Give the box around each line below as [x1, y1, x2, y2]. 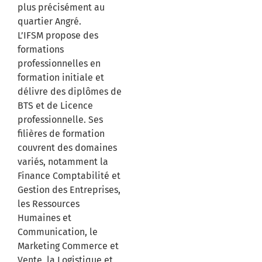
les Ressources [18, 198, 80, 209]
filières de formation [18, 128, 105, 139]
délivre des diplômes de [18, 86, 122, 97]
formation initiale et [18, 72, 104, 83]
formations [18, 44, 64, 55]
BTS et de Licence [18, 100, 93, 111]
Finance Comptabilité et [18, 170, 120, 181]
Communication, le [18, 226, 98, 237]
